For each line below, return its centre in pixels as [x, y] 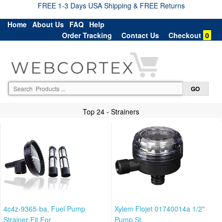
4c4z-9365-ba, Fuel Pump [44, 208]
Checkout [185, 35]
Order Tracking [87, 35]
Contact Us [140, 35]
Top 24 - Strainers [111, 111]
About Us [48, 24]
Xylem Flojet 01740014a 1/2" [160, 208]
